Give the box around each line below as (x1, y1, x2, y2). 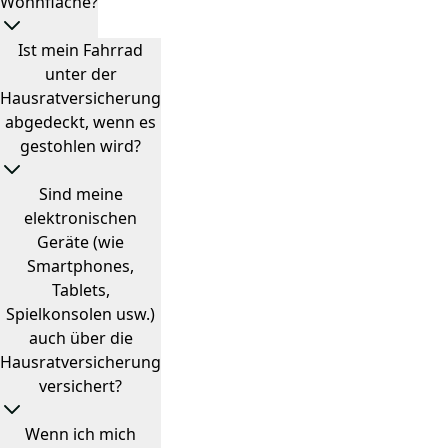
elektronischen (24, 207, 137, 229)
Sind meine (38, 183, 123, 205)
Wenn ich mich (25, 423, 136, 445)
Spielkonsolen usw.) (6, 303, 155, 325)
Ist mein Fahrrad (18, 39, 143, 61)
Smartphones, (27, 255, 134, 277)
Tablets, (51, 279, 110, 301)
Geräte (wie (37, 231, 124, 253)
